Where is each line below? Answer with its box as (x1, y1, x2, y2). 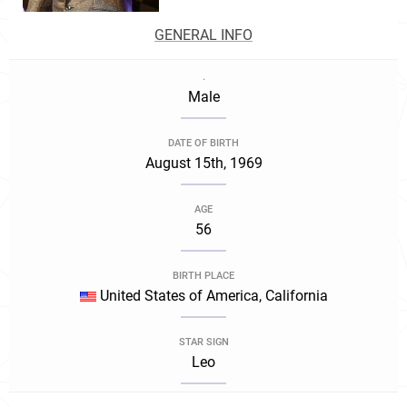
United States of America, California (95, 287, 328, 304)
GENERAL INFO (154, 26, 253, 44)
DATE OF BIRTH (168, 137, 239, 149)
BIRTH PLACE (173, 270, 234, 282)
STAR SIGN (178, 336, 229, 348)
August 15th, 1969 (144, 154, 263, 172)
